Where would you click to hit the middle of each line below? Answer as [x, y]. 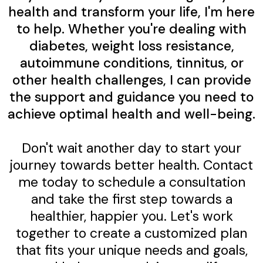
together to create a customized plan [131, 233]
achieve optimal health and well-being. [131, 114]
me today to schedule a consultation [131, 182]
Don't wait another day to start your [131, 148]
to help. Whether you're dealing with [131, 28]
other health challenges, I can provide [131, 80]
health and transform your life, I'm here [131, 11]
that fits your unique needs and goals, [131, 250]
